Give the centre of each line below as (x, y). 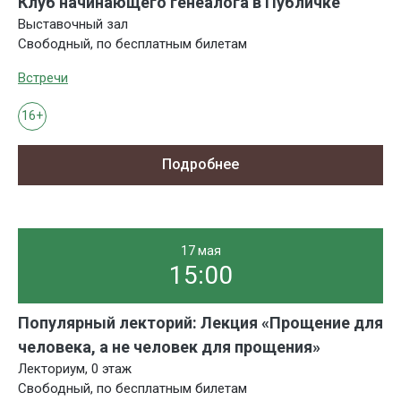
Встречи (43, 77)
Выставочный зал (73, 24)
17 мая (200, 250)
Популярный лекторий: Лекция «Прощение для (200, 322)
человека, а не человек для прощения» (169, 346)
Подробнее (200, 165)
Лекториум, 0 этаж (75, 368)
